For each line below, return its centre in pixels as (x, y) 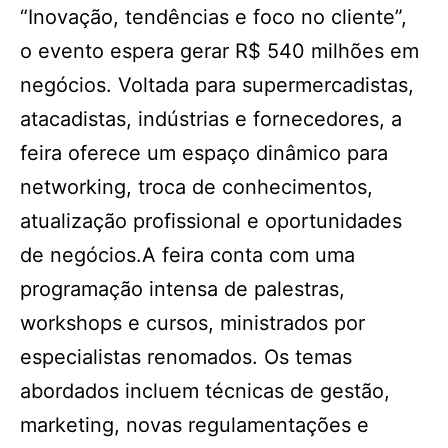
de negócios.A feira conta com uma (187, 255)
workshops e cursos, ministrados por (192, 323)
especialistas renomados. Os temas (186, 357)
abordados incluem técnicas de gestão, (205, 391)
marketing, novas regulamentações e (194, 425)
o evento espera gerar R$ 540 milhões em (219, 51)
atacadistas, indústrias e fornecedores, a (211, 119)
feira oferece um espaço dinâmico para (204, 153)
